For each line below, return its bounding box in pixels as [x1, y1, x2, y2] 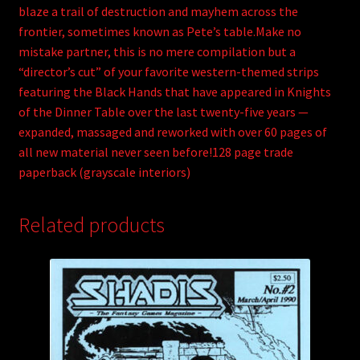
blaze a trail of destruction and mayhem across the [18, 2, 298, 19]
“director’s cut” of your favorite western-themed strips [18, 63, 319, 80]
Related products [18, 212, 165, 239]
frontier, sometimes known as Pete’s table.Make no [18, 22, 301, 39]
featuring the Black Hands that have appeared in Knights [18, 83, 331, 100]
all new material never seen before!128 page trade [18, 143, 293, 160]
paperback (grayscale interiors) [18, 163, 190, 180]
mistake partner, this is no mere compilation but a [18, 43, 296, 59]
